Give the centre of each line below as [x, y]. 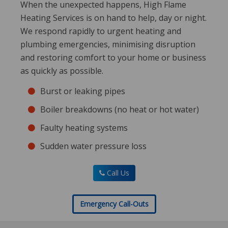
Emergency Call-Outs [114, 204]
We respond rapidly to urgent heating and [101, 31]
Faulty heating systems [84, 127]
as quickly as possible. [62, 70]
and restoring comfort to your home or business [113, 57]
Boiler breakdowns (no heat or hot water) [120, 109]
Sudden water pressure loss [93, 146]
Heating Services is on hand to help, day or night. [113, 18]
